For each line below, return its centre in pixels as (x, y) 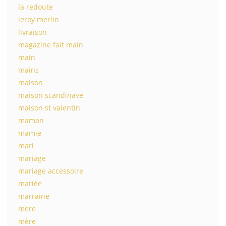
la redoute (36, 7)
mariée (30, 183)
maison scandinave (51, 95)
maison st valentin (49, 108)
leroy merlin (39, 19)
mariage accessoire (51, 171)
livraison (33, 32)
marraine (34, 196)
